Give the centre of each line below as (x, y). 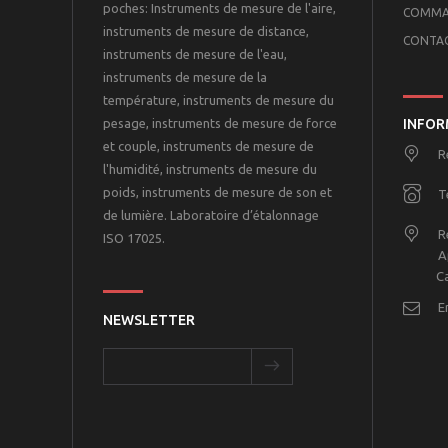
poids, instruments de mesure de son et (217, 192)
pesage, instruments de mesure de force (220, 123)
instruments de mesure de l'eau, (195, 54)
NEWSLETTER (149, 320)
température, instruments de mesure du (218, 100)
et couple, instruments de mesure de (208, 146)
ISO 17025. (134, 238)
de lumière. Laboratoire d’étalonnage (211, 215)
